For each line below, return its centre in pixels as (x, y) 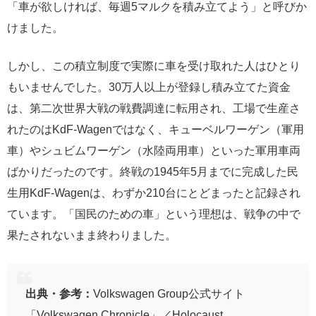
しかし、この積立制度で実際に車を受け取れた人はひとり (154, 66)
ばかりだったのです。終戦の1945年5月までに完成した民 (153, 172)
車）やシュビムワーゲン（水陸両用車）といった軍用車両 (154, 151)
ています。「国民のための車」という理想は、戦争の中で (154, 214)
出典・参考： (59, 294)
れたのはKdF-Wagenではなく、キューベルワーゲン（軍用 (156, 129)
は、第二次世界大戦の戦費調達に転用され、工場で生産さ (154, 108)
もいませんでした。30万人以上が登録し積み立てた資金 (149, 87)
